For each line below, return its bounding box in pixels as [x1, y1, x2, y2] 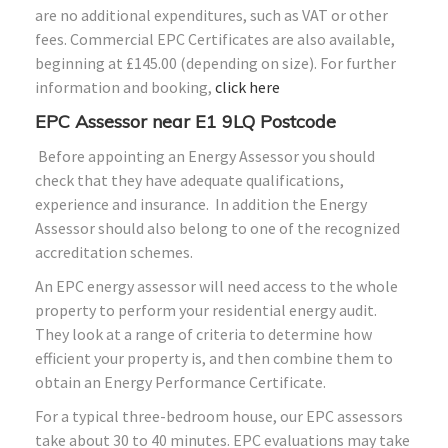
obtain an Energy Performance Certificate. [35, 371, 326, 392]
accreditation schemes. [35, 241, 196, 262]
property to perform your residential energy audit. [35, 299, 377, 320]
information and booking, [35, 76, 215, 97]
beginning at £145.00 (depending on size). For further [35, 52, 396, 73]
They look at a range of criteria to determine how [35, 323, 372, 344]
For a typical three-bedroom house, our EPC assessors [35, 405, 403, 426]
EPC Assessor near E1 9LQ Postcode [35, 109, 336, 133]
